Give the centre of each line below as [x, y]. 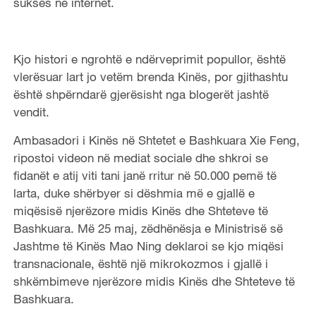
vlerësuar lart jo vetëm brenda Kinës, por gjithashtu [150, 77]
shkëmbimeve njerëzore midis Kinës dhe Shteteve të [154, 281]
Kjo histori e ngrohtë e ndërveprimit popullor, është [149, 59]
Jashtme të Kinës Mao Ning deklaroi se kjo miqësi [148, 246]
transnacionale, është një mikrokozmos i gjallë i [140, 264]
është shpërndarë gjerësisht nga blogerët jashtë [141, 95]
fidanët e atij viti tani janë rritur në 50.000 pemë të [145, 176]
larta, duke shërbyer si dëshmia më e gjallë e [134, 193]
